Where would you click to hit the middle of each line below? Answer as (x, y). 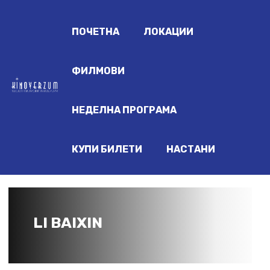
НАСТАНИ (191, 149)
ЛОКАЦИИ (169, 32)
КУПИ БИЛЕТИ (107, 149)
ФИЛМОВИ (99, 71)
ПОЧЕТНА (96, 32)
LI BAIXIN (68, 223)
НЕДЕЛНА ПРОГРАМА (124, 110)
